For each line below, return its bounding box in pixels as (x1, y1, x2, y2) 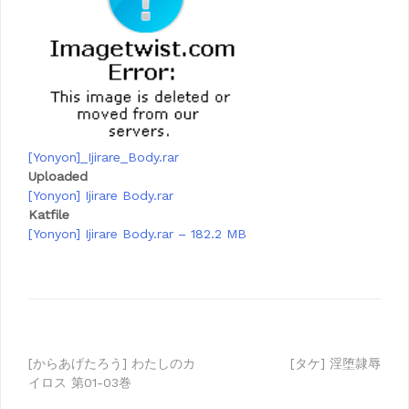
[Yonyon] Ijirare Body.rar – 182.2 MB (28, 226, 246, 241)
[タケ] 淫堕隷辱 (290, 356, 381, 371)
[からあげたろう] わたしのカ (28, 356, 195, 371)
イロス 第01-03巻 (28, 375, 131, 390)
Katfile (28, 207, 69, 222)
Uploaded (28, 169, 88, 184)
